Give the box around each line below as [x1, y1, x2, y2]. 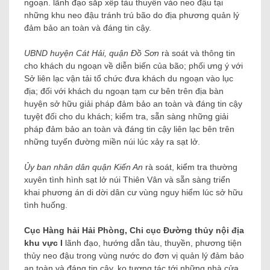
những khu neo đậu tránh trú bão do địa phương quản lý [24, 10, 239, 20]
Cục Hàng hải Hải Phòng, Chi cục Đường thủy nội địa [24, 225, 244, 236]
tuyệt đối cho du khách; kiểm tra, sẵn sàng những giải [24, 111, 228, 122]
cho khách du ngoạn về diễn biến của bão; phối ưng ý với [24, 61, 243, 71]
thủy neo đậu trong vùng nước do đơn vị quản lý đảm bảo [24, 251, 244, 261]
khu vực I [24, 238, 63, 248]
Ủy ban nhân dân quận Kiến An [24, 162, 143, 172]
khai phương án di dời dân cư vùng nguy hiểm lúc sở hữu [24, 187, 243, 198]
